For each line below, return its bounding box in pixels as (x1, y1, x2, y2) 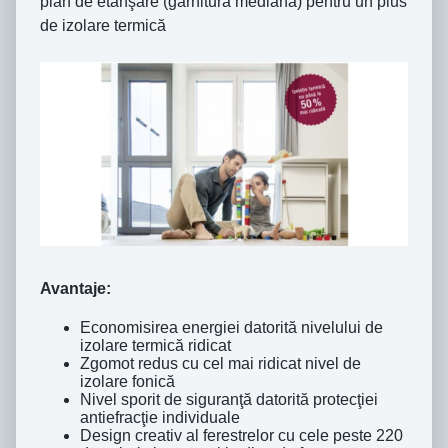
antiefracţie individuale (80, 408, 240, 426)
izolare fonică (80, 372, 175, 390)
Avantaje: (40, 279, 111, 297)
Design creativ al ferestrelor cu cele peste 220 (80, 426, 403, 444)
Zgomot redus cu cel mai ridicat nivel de (80, 354, 361, 372)
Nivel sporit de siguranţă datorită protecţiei (80, 390, 378, 408)
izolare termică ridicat (80, 336, 231, 354)
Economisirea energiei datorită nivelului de (80, 318, 383, 336)
